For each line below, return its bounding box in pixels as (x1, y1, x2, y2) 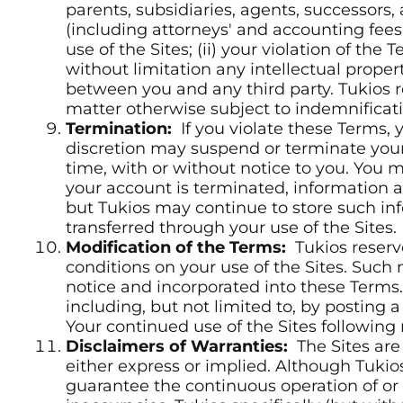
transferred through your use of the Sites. (66, 218, 397, 238)
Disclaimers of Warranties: (66, 336, 292, 357)
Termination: (66, 119, 176, 139)
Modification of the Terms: (66, 237, 291, 258)
